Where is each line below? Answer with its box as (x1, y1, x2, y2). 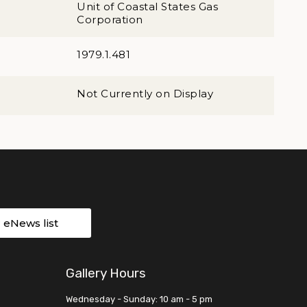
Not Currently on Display (77, 87, 213, 100)
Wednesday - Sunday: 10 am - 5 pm (66, 294, 212, 304)
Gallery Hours (66, 265, 146, 281)
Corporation (77, 13, 143, 26)
